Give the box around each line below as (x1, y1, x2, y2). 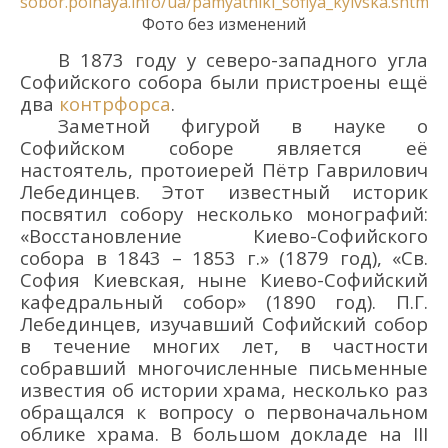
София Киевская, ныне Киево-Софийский (20, 267, 428, 293)
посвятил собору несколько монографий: (20, 201, 428, 227)
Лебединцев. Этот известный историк (20, 179, 428, 205)
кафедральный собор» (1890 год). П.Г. (20, 289, 428, 315)
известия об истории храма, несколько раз (20, 377, 428, 403)
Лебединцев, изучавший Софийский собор (20, 311, 428, 337)
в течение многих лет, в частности (20, 333, 428, 359)
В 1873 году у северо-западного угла (57, 47, 428, 73)
